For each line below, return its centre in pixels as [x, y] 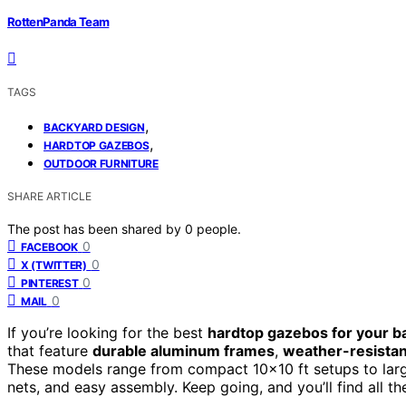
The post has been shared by [96, 228]
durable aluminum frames [184, 350]
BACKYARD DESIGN [94, 127]
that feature [50, 350]
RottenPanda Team [58, 21]
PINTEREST [50, 283]
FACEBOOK [49, 246]
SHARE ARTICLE [49, 196]
